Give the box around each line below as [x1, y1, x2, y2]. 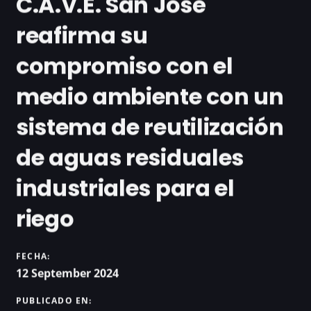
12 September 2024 [16, 264, 119, 280]
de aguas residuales [16, 142, 244, 174]
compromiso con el [16, 50, 233, 82]
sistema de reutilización [16, 111, 284, 143]
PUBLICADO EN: [16, 294, 92, 306]
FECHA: [16, 249, 51, 262]
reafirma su [16, 19, 148, 51]
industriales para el [16, 172, 235, 204]
